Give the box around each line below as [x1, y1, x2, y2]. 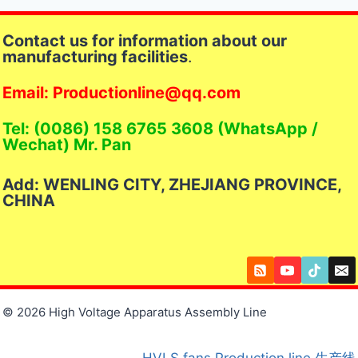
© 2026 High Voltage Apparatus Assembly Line [2, 304, 268, 320]
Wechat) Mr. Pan [2, 135, 132, 155]
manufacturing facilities [2, 47, 189, 67]
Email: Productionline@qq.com [2, 83, 241, 103]
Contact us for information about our [2, 31, 288, 51]
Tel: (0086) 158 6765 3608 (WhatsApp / [2, 119, 319, 139]
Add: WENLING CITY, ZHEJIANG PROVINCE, [2, 175, 342, 195]
